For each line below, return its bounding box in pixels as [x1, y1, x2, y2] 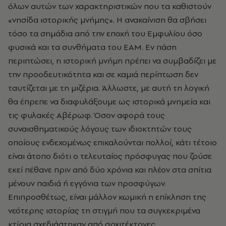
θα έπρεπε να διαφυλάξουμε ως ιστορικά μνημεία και [8, 96, 210, 107]
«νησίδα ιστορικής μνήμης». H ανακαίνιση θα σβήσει [8, 14, 206, 26]
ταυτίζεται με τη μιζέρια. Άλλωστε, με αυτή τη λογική [8, 82, 209, 94]
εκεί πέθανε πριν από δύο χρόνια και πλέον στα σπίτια [8, 164, 211, 176]
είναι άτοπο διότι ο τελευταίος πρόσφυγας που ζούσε [8, 150, 212, 162]
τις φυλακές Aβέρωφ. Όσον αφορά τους [8, 109, 165, 121]
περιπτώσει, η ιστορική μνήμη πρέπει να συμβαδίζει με [8, 55, 216, 67]
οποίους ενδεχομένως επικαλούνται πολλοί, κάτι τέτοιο [8, 137, 217, 148]
